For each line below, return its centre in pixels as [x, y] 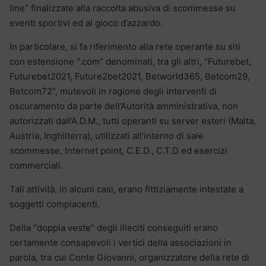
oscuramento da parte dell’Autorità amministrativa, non [124, 106]
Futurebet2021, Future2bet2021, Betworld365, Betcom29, [130, 76]
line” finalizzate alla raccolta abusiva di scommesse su [123, 8]
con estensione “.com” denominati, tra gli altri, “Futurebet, [130, 61]
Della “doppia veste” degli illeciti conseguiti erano [114, 227]
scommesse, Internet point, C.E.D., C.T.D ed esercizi [118, 150]
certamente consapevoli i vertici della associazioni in [121, 242]
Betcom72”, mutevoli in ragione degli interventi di [113, 91]
